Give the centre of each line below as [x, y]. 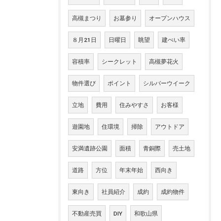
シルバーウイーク [167, 84]
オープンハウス [170, 18]
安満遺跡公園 [90, 149]
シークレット [119, 62]
